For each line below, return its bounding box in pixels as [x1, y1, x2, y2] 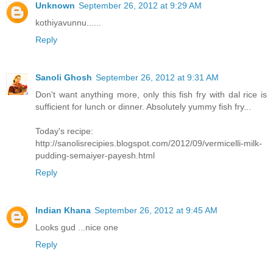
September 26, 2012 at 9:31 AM [96, 73, 219, 83]
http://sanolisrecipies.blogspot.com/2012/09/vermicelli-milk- [35, 138, 262, 149]
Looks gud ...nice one [35, 222, 118, 233]
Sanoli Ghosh [35, 73, 92, 83]
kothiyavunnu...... [35, 18, 101, 28]
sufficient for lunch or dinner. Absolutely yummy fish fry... [35, 102, 251, 112]
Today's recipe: [35, 126, 93, 136]
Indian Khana [35, 205, 91, 216]
